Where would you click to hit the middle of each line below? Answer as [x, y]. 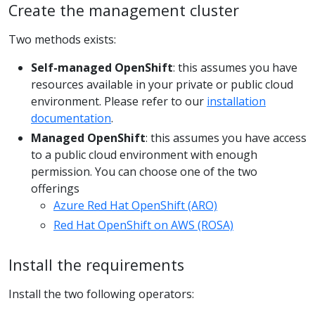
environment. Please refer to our [119, 101]
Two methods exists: [62, 39]
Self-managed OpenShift [102, 67]
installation [236, 101]
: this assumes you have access [226, 137]
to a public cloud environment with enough [144, 154]
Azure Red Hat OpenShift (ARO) [135, 205]
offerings [55, 188]
